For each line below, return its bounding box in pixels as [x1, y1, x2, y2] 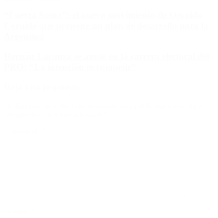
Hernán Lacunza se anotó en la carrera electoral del [4, 51, 209, 62]
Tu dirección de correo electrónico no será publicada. [4, 101, 166, 110]
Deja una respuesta [4, 81, 80, 92]
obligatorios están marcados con [4, 110, 104, 119]
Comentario [4, 127, 42, 135]
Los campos [168, 101, 205, 110]
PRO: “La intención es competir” [4, 62, 136, 73]
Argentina [4, 31, 44, 42]
